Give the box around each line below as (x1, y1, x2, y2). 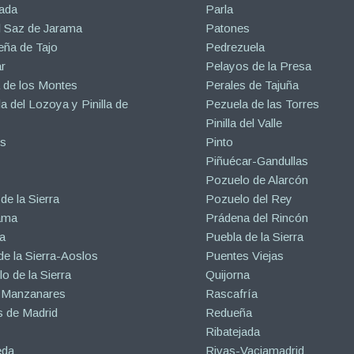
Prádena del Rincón (205, 211, 309, 225)
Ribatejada (205, 325, 261, 339)
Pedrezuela (205, 40, 265, 55)
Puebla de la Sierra (205, 230, 304, 244)
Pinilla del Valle (205, 116, 283, 130)
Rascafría (205, 287, 258, 301)
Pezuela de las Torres (205, 97, 320, 111)
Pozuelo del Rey (205, 192, 293, 206)
